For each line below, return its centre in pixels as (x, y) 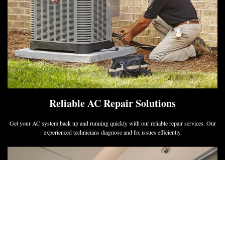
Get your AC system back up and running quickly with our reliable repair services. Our (113, 123)
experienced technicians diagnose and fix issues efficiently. (113, 132)
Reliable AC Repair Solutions (113, 103)
